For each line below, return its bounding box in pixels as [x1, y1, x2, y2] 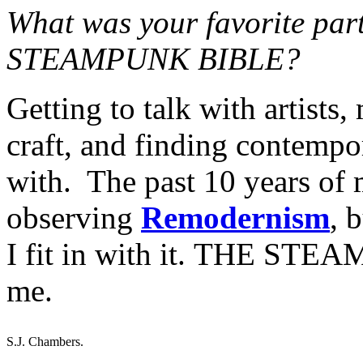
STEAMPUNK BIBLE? [6, 41, 301, 76]
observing [6, 199, 141, 235]
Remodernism [141, 199, 330, 235]
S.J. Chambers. [6, 334, 83, 348]
